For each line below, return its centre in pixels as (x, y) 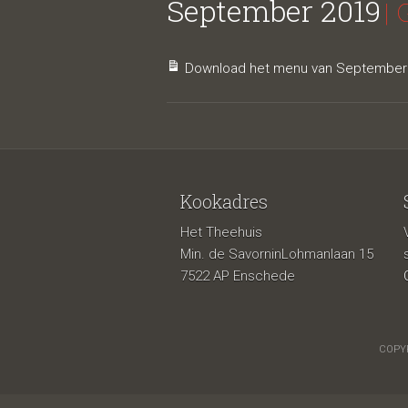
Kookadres (224, 201)
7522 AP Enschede (238, 276)
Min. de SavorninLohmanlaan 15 (277, 254)
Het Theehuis (221, 232)
